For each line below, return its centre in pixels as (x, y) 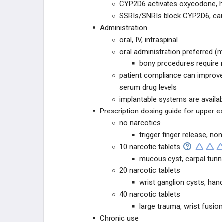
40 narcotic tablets (150, 194)
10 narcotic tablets (150, 147)
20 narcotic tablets (150, 170)
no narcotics (140, 123)
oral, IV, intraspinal (149, 40)
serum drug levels (148, 87)
